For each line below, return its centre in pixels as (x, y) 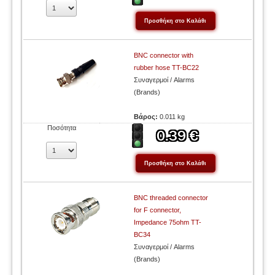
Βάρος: (147, 117)
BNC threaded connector (171, 198)
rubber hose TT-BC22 (167, 68)
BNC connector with (164, 55)
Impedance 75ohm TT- (168, 222)
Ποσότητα (61, 128)
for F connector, (158, 210)
